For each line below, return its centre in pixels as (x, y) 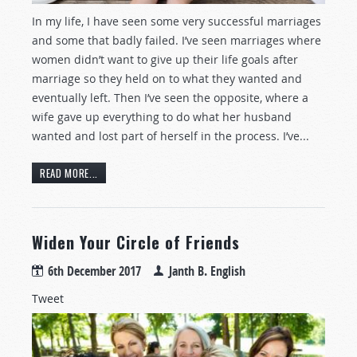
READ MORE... (69, 173)
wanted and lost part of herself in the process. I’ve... (171, 136)
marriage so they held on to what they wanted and (167, 79)
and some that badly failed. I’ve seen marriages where (177, 41)
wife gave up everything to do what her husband (162, 117)
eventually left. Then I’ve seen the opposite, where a (170, 98)
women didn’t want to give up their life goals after (165, 60)
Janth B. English (207, 271)
